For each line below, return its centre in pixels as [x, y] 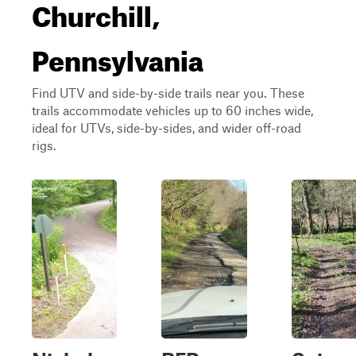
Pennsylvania [118, 56]
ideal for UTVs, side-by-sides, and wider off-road [166, 128]
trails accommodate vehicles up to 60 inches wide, [172, 110]
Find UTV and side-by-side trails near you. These [168, 93]
